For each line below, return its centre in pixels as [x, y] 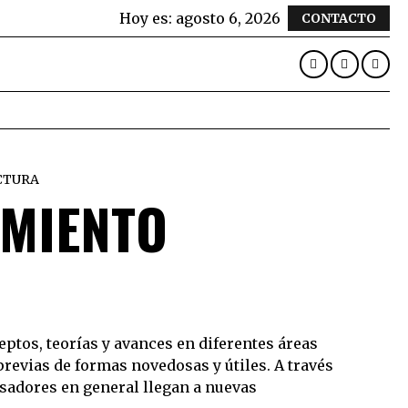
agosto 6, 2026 [228, 18]
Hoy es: [147, 18]
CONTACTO [338, 18]
